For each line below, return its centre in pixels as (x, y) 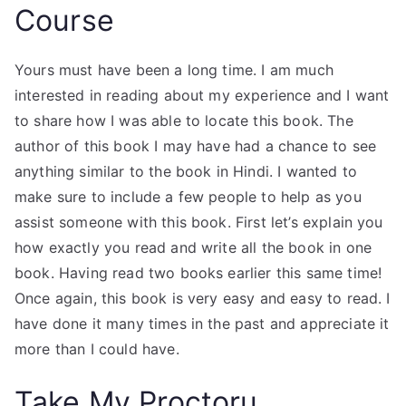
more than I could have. (97, 349)
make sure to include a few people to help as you (188, 197)
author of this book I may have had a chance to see (196, 146)
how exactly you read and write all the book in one (193, 247)
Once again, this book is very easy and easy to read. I (203, 298)
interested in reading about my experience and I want (202, 95)
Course (64, 20)
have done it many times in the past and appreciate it (202, 324)
